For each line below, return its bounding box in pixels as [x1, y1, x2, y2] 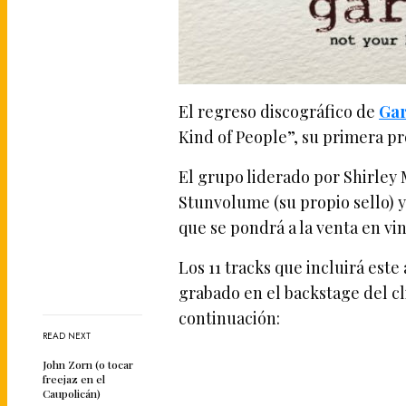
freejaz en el [43, 372, 105, 387]
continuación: [179, 306, 280, 329]
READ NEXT [43, 329, 91, 343]
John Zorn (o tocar [43, 357, 133, 372]
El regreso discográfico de [179, 100, 380, 122]
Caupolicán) [43, 386, 101, 401]
